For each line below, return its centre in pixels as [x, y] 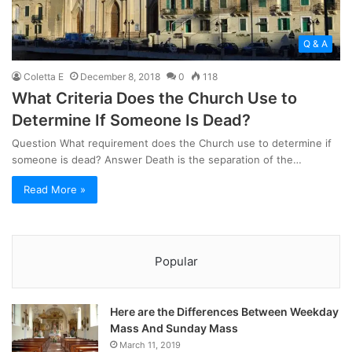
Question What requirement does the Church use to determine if [172, 143]
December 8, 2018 [120, 76]
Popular [176, 261]
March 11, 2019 [150, 345]
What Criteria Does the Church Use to [154, 98]
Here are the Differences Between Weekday [224, 311]
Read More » [55, 189]
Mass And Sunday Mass [174, 328]
